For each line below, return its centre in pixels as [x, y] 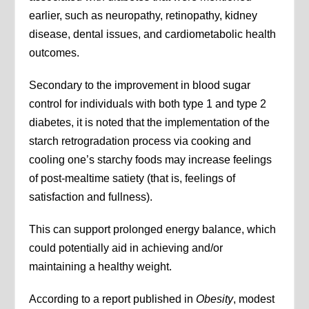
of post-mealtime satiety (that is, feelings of [132, 179]
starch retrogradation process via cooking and [140, 141]
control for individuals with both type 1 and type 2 [148, 104]
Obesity [215, 299]
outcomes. [54, 53]
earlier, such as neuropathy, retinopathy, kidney [143, 16]
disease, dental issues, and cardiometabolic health [153, 34]
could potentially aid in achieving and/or [126, 248]
